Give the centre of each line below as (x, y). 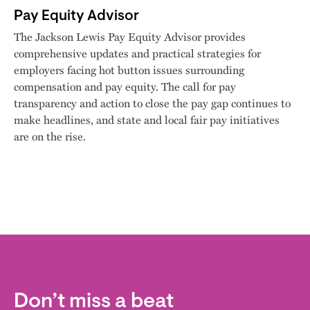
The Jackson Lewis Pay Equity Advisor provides (130, 37)
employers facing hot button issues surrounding (129, 70)
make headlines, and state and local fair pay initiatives (147, 120)
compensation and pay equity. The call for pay (125, 86)
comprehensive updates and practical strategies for (137, 53)
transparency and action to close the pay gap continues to (152, 103)
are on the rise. (50, 136)
